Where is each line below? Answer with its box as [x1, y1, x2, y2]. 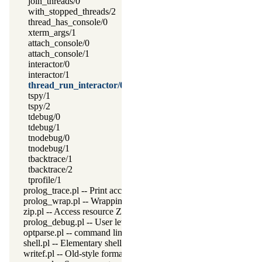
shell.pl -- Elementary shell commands [23, 237, 164, 248]
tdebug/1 [28, 122, 60, 132]
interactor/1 [28, 69, 70, 80]
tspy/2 [28, 101, 50, 111]
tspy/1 [28, 90, 50, 101]
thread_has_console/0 [28, 16, 108, 27]
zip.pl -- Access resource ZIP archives [23, 206, 162, 216]
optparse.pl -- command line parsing [23, 227, 156, 237]
